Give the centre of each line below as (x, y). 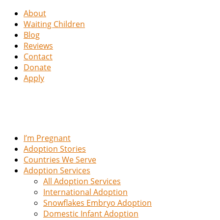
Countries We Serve (60, 160)
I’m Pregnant (47, 138)
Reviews (38, 46)
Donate (37, 67)
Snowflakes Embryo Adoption (97, 203)
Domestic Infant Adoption (91, 214)
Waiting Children (54, 24)
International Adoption (85, 192)
